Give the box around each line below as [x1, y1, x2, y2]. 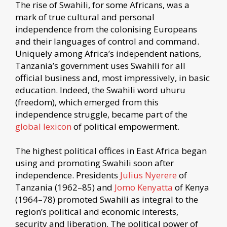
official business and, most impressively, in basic [15, 71, 210, 84]
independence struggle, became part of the [15, 108, 187, 120]
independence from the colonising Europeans [15, 23, 197, 35]
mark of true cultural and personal [15, 11, 155, 23]
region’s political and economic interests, [15, 205, 178, 217]
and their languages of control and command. [15, 35, 199, 47]
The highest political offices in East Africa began [15, 144, 207, 157]
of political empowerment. [71, 120, 179, 132]
